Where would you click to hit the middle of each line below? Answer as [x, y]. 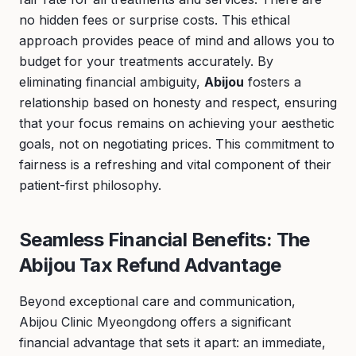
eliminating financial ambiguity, [112, 82]
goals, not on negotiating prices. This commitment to [177, 144]
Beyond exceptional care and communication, [157, 301]
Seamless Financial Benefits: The [164, 240]
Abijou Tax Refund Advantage [150, 265]
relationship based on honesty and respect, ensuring [178, 103]
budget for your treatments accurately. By [146, 61]
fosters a [273, 82]
